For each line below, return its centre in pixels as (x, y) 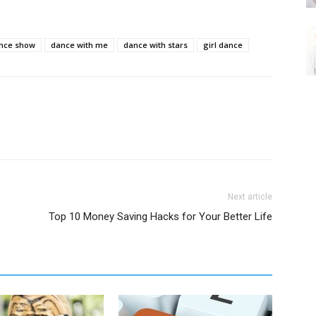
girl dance (223, 45)
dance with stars (156, 45)
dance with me (79, 45)
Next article (250, 197)
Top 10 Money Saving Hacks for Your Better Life (160, 217)
